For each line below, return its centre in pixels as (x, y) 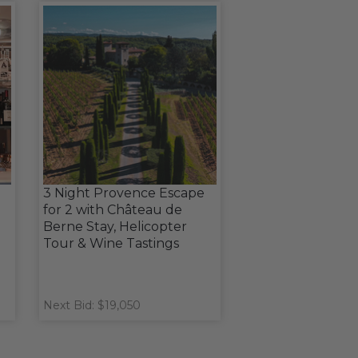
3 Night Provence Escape (123, 193)
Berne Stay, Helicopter (115, 227)
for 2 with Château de (112, 210)
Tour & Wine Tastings (111, 243)
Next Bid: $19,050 (91, 305)
